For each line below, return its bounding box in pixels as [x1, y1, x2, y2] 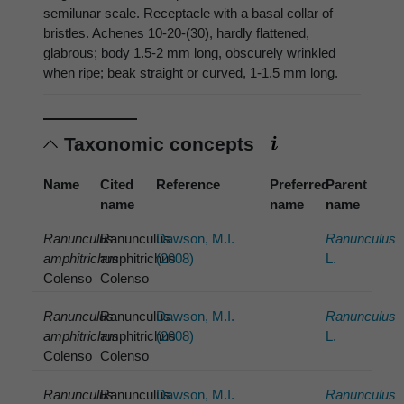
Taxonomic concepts [64, 133, 260, 154]
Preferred [269, 176, 329, 192]
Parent [326, 176, 368, 192]
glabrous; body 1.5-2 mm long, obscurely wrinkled [43, 45, 335, 61]
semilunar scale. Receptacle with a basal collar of [43, 5, 333, 22]
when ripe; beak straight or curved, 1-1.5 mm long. [43, 65, 338, 81]
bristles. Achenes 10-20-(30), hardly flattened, [43, 25, 309, 41]
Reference [156, 176, 221, 192]
